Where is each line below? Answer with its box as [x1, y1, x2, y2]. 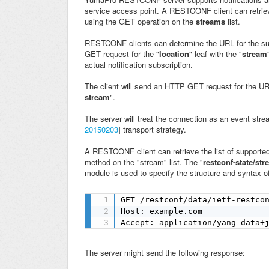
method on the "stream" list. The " [85, 156, 203, 168]
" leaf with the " [189, 48, 242, 60]
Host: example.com [121, 206, 203, 216]
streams [196, 16, 225, 28]
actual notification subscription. [85, 59, 193, 71]
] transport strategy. [118, 124, 186, 136]
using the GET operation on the [85, 16, 196, 28]
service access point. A [85, 5, 169, 17]
